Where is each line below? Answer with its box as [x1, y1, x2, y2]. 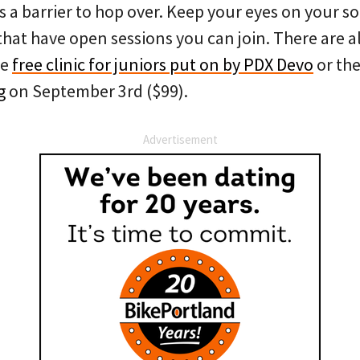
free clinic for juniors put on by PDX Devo [12, 53, 313, 76]
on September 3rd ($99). [6, 80, 188, 102]
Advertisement [142, 132, 218, 147]
